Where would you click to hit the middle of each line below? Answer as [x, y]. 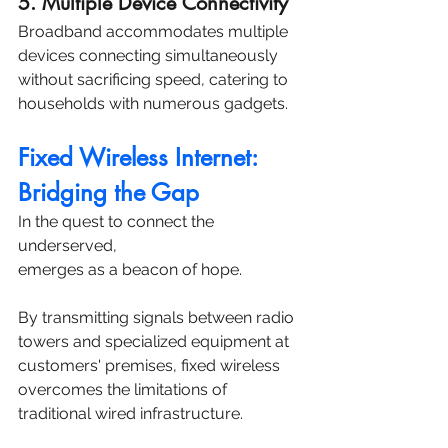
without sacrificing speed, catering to [155, 80]
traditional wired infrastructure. [132, 414]
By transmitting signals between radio [158, 318]
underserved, [69, 246]
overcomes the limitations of [124, 390]
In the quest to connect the [118, 222]
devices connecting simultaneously [150, 56]
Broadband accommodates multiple [155, 32]
